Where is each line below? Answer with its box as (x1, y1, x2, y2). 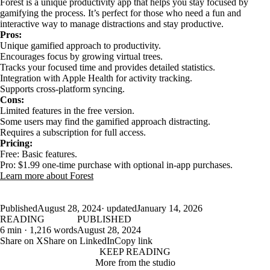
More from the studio (95, 257, 175, 268)
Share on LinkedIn (43, 235, 115, 246)
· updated (101, 202, 137, 213)
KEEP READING (99, 246, 171, 257)
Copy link (115, 235, 152, 246)
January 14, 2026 (137, 202, 202, 213)
